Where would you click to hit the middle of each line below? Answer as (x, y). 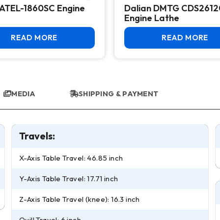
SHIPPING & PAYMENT (119, 94)
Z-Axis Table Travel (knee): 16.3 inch (80, 199)
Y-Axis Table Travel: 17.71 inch (69, 179)
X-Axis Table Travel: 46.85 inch (71, 158)
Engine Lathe (152, 18)
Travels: (37, 136)
